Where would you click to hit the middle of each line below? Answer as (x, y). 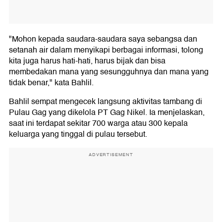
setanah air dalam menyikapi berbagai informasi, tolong (106, 50)
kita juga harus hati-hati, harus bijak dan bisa (87, 61)
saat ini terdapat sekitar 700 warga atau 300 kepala (98, 124)
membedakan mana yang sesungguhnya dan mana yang (109, 72)
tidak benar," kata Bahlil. (51, 83)
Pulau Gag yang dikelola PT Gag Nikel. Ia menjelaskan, (107, 113)
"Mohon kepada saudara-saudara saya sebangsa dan (103, 39)
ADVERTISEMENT (111, 155)
